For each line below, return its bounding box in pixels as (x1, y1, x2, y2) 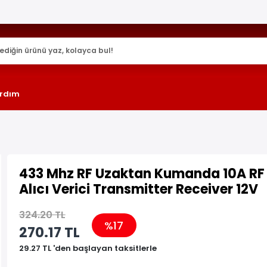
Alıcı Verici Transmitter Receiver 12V (18, 180, 258, 198)
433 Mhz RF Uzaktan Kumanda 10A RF (18, 164, 265, 183)
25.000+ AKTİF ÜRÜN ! (82, 4, 185, 19)
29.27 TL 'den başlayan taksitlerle (18, 243, 157, 254)
